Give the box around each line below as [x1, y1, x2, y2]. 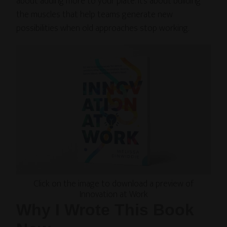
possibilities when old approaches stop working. [16, 21, 190, 36]
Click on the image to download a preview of [33, 176, 194, 192]
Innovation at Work [79, 186, 148, 202]
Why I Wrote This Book [16, 200, 195, 219]
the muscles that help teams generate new [16, 7, 173, 23]
